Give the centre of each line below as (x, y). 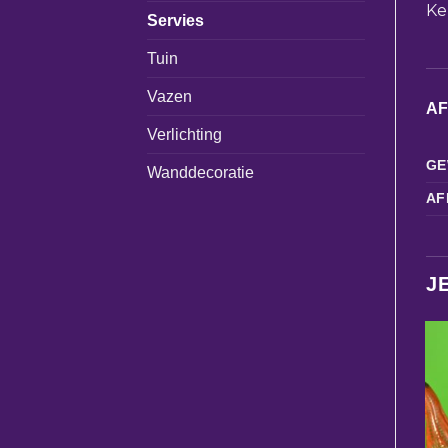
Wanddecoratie (200, 172)
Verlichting (184, 134)
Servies (175, 20)
